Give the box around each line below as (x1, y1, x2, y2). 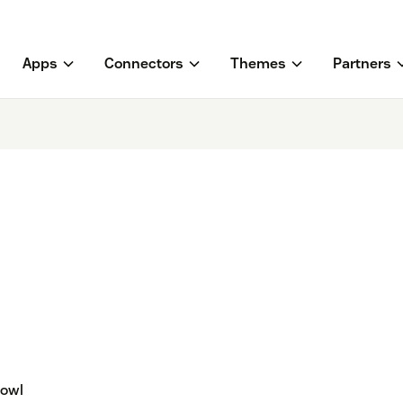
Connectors (103, 54, 184, 74)
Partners (332, 54, 391, 74)
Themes (229, 54, 286, 74)
